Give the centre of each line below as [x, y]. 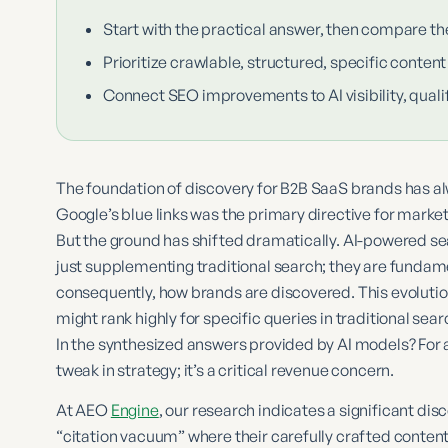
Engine [134, 409]
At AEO [83, 409]
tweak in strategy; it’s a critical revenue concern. [225, 369]
